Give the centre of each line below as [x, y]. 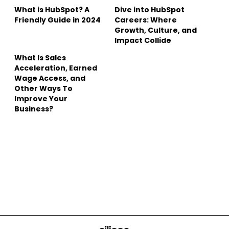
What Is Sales [40, 58]
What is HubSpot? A [52, 9]
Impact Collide [143, 40]
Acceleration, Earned [56, 68]
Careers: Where [146, 20]
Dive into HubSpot [150, 9]
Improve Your [41, 98]
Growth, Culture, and [156, 30]
